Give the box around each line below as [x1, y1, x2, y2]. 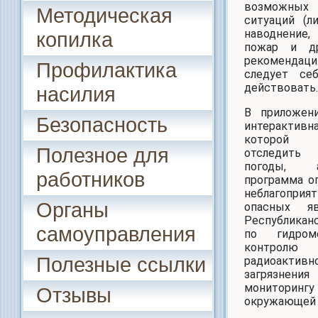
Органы [36, 198, 109, 221]
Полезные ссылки [36, 253, 206, 276]
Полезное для [36, 143, 169, 167]
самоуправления [36, 222, 196, 246]
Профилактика [36, 58, 177, 82]
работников [36, 168, 145, 191]
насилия [36, 82, 116, 106]
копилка [36, 28, 113, 51]
